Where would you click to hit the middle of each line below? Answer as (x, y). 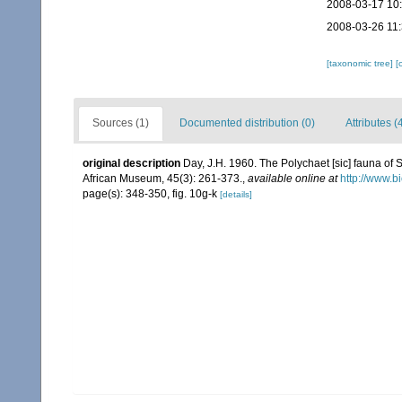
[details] (236, 194)
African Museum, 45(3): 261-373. (162, 179)
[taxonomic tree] (361, 63)
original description (131, 163)
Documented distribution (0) (247, 123)
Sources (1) (121, 123)
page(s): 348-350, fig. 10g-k (151, 194)
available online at (293, 179)
